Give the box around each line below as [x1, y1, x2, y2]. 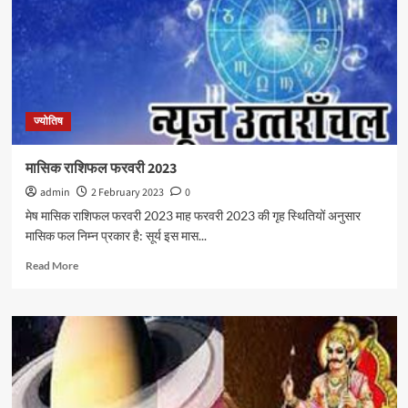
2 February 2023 [90, 185, 164, 200]
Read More [25, 259, 78, 272]
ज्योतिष [33, 114, 63, 129]
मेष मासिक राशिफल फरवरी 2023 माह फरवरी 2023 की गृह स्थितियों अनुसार [25, 208, 361, 223]
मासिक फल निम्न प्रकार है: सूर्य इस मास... [25, 228, 207, 243]
